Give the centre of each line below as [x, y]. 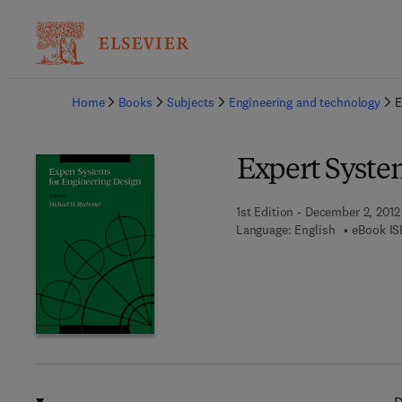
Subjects [190, 102]
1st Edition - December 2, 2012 [318, 212]
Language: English [285, 230]
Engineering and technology [305, 102]
